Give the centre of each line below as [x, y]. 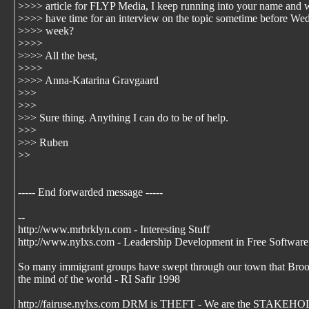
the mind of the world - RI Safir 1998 [99, 279]
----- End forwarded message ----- [90, 192]
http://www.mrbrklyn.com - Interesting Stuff [114, 229]
